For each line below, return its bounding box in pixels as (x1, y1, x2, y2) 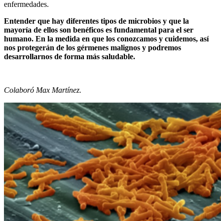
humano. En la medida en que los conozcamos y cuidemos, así (4, 34, 209, 43)
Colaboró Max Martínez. (4, 85, 81, 94)
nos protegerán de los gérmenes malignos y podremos (4, 43, 181, 52)
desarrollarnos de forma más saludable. (4, 52, 135, 61)
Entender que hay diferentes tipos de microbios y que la (4, 16, 189, 25)
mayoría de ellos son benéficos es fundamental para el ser (4, 25, 193, 34)
